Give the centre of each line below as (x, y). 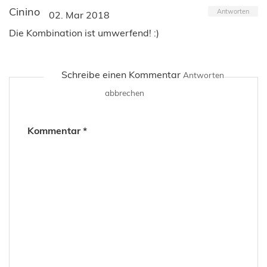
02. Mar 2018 (79, 15)
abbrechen (125, 92)
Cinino (24, 11)
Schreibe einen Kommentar (122, 74)
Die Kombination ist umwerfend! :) (84, 32)
